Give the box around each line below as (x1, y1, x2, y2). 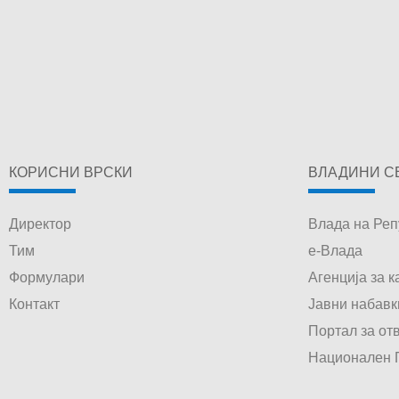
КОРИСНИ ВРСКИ (9, 164, 133, 180)
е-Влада (308, 242, 362, 258)
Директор (9, 216, 71, 232)
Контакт (9, 296, 60, 312)
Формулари (9, 269, 85, 285)
